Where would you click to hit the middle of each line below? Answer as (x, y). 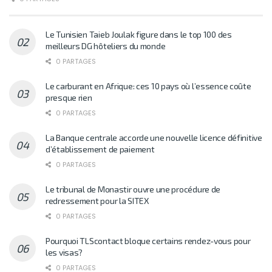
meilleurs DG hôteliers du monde (106, 46)
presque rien (69, 98)
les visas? (64, 253)
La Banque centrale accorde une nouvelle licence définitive (154, 138)
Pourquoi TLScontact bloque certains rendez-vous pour (148, 241)
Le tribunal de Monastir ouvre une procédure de (133, 189)
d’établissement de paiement (100, 149)
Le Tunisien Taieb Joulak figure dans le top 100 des (139, 35)
